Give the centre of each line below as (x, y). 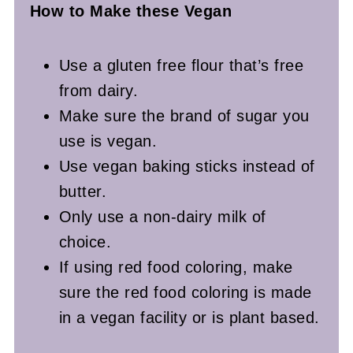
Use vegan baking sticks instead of (187, 166)
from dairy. (98, 90)
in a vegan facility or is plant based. (189, 317)
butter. (83, 191)
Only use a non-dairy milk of (162, 216)
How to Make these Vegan (131, 11)
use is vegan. (110, 141)
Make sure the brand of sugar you (184, 115)
